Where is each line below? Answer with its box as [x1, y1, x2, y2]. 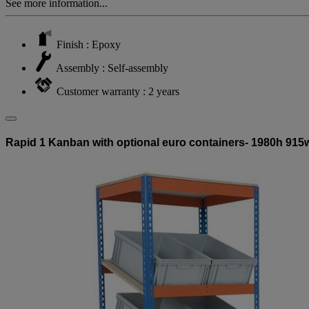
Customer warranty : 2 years [57, 86, 179, 98]
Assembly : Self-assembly [56, 62, 168, 74]
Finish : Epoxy [57, 39, 121, 51]
